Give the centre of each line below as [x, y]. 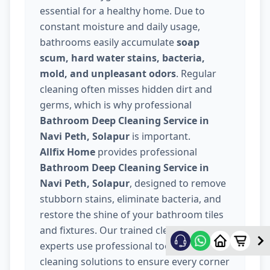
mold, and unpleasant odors [108, 73]
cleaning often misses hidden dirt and [126, 89]
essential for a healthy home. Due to [122, 11]
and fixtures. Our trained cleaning [117, 230]
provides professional [146, 152]
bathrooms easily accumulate [108, 42]
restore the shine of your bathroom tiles [132, 214]
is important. [160, 136]
